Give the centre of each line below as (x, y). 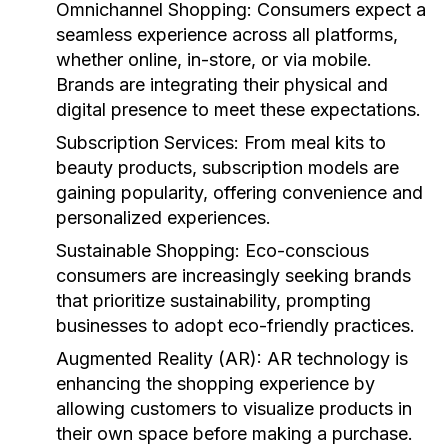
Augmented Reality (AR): (159, 358)
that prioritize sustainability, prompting (213, 300)
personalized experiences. (163, 217)
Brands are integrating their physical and (222, 84)
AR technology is (335, 358)
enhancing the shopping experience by (215, 383)
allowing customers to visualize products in (234, 408)
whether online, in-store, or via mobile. (214, 59)
